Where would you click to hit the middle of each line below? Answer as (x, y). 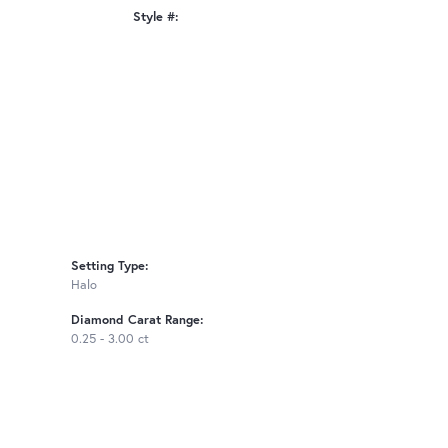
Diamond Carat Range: (137, 319)
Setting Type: (110, 265)
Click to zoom (256, 40)
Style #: (156, 17)
